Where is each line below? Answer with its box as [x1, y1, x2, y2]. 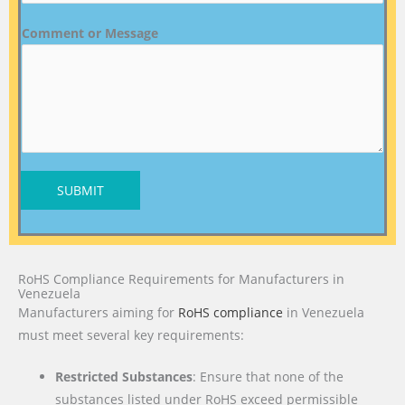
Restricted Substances [55, 368, 193, 386]
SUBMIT [57, 181, 104, 199]
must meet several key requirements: [18, 325, 244, 344]
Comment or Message [22, 24, 158, 42]
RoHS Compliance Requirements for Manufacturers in [18, 269, 344, 287]
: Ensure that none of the [193, 368, 344, 386]
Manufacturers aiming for [18, 303, 178, 321]
